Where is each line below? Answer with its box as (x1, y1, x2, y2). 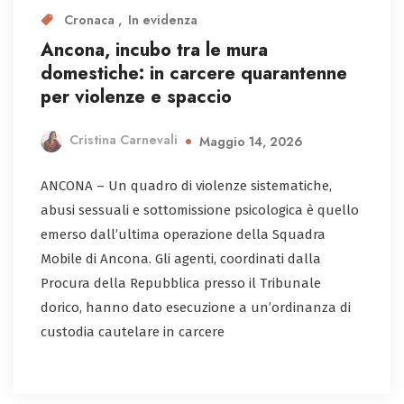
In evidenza (128, 10, 197, 29)
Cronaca (64, 10, 118, 29)
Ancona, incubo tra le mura (41, 36, 268, 63)
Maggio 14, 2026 (199, 132, 303, 151)
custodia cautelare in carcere (41, 323, 225, 340)
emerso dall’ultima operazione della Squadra (41, 225, 326, 243)
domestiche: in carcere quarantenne (41, 60, 347, 87)
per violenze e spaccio (41, 83, 232, 110)
